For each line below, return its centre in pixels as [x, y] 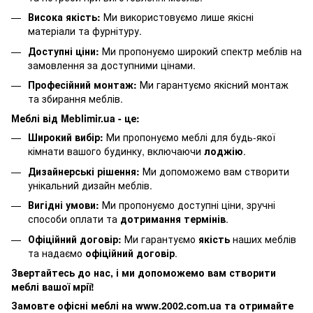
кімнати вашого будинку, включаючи [116, 151]
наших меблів [263, 239]
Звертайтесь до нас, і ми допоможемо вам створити [144, 272]
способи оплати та [74, 219]
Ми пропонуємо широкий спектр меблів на [201, 51]
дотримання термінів [173, 219]
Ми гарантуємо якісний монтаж [213, 84]
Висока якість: [64, 17]
